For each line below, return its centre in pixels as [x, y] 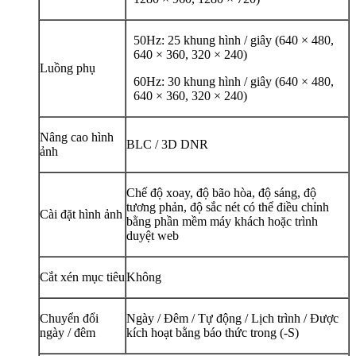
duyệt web [153, 235]
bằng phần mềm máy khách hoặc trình [222, 221]
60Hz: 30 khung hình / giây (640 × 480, [234, 81]
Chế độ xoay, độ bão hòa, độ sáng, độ [221, 192]
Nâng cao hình [77, 137]
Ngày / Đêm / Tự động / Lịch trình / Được [232, 318]
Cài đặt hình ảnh [81, 214]
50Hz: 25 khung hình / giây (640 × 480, [234, 40]
